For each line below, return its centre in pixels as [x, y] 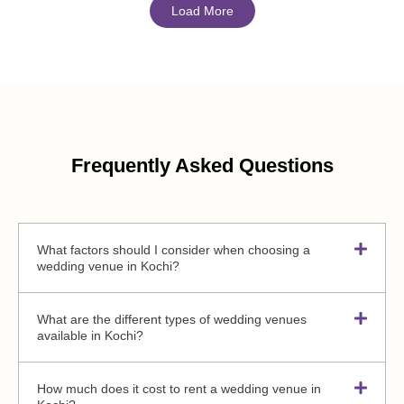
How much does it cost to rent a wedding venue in [179, 388]
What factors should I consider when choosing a [174, 249]
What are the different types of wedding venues [172, 319]
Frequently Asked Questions [202, 165]
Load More [202, 10]
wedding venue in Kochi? [108, 266]
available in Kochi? [90, 335]
